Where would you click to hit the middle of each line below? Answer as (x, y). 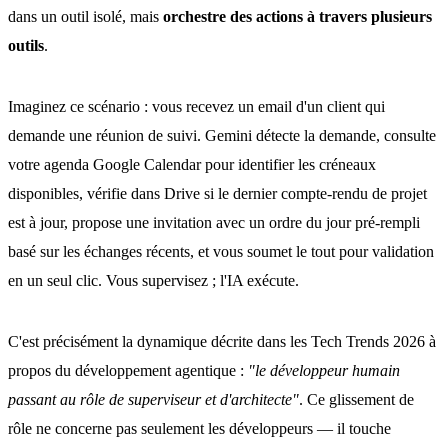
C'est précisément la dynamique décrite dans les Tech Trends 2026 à (222, 341)
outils (26, 45)
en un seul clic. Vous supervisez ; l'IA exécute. (153, 280)
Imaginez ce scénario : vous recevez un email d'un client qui (196, 106)
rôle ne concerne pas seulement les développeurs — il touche (199, 428)
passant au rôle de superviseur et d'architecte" (153, 399)
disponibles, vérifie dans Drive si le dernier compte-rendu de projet (217, 193)
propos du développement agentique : (128, 370)
